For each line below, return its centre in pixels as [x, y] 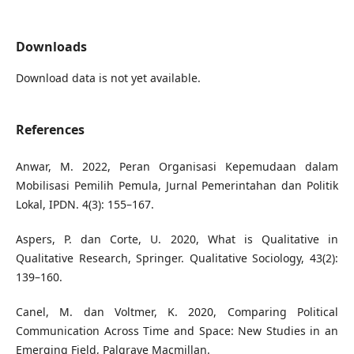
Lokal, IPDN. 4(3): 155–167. [85, 205]
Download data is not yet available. [108, 78]
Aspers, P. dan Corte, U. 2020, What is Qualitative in [177, 239]
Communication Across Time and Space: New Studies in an [177, 331]
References [50, 130]
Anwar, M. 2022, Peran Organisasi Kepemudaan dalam [177, 167]
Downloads [51, 47]
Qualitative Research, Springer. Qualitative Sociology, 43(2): [177, 258]
